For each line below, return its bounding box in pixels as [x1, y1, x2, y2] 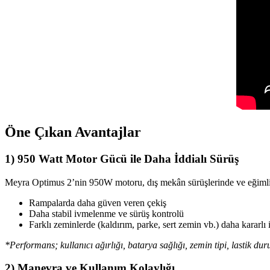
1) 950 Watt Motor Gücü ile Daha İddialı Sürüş [5, 152, 239, 165]
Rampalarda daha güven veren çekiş [29, 197, 166, 208]
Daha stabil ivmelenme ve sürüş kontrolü [29, 208, 184, 219]
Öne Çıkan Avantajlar [5, 124, 141, 140]
